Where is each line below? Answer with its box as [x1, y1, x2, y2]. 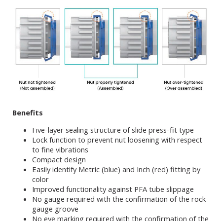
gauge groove [32, 204, 78, 214]
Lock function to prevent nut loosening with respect [32, 135, 202, 145]
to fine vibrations [32, 145, 88, 155]
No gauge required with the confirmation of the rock [32, 194, 206, 204]
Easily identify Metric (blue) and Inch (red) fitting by [32, 164, 200, 175]
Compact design [32, 154, 88, 165]
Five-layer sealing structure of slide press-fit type [32, 125, 194, 135]
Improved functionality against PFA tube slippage [32, 184, 194, 194]
